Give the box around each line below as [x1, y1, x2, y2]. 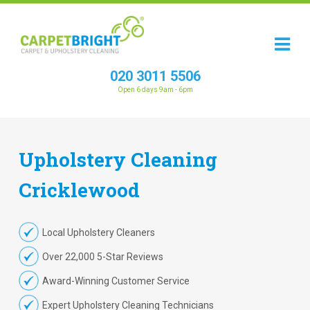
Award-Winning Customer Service [42, 275, 190, 286]
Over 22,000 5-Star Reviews [42, 251, 163, 262]
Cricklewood [19, 177, 140, 203]
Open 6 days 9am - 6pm [117, 86, 193, 93]
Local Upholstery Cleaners [42, 227, 155, 238]
